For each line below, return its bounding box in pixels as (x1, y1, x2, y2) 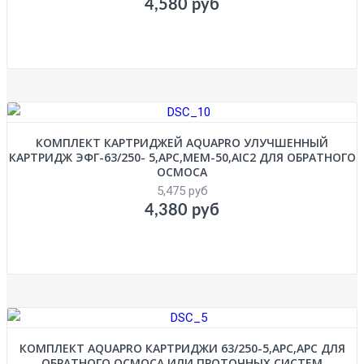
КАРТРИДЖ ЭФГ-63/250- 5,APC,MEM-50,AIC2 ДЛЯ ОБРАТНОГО (8, 149, 356, 165)
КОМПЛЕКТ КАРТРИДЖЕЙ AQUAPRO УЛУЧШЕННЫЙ (36, 134, 328, 150)
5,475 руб (156, 183, 208, 198)
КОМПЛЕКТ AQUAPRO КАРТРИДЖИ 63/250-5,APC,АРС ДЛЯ (19, 340, 345, 356)
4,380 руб (145, 201, 219, 219)
